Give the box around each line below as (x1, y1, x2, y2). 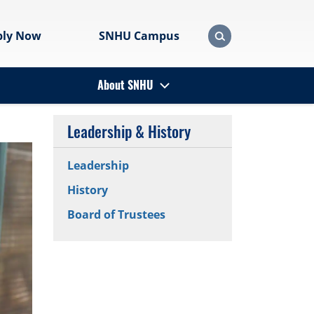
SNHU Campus (99, 28, 179, 44)
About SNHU (97, 76, 153, 94)
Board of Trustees (67, 207, 165, 223)
